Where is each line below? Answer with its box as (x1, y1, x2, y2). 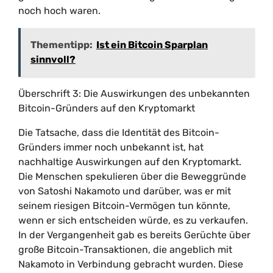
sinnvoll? (30, 54, 76, 65)
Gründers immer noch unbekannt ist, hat (18, 141, 204, 153)
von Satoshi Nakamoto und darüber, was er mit (18, 185, 231, 197)
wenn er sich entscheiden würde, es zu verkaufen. (18, 214, 248, 226)
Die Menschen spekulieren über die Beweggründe (18, 171, 246, 182)
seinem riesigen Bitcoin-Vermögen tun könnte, (18, 200, 230, 211)
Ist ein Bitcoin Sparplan (96, 39, 208, 51)
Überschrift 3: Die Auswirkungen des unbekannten (18, 88, 250, 99)
